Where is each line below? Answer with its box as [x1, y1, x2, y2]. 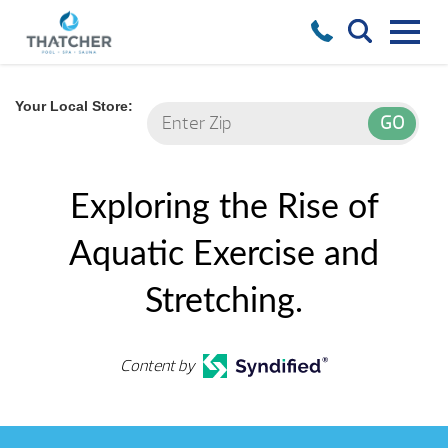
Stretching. [145, 285, 303, 320]
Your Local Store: [15, 98, 133, 115]
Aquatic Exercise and [69, 238, 379, 273]
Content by [120, 356, 196, 377]
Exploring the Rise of [69, 191, 379, 226]
